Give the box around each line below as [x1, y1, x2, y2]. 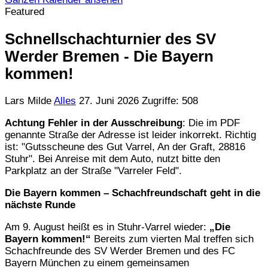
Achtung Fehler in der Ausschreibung [5, 117, 182, 129]
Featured [5, 5, 44, 17]
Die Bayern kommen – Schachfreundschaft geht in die [5, 187, 260, 199]
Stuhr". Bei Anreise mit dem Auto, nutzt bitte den [5, 153, 220, 165]
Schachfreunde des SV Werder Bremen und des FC [5, 245, 235, 257]
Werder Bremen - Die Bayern [5, 47, 214, 65]
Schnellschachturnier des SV [5, 30, 216, 47]
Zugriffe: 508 [142, 95, 198, 107]
